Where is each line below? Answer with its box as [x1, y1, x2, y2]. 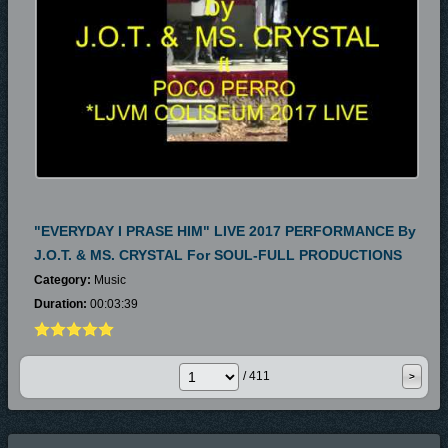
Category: [34, 273, 91, 287]
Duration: [34, 297, 87, 311]
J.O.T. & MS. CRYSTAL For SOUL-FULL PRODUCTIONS [34, 247, 402, 263]
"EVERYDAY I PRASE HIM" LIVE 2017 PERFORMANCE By [34, 223, 416, 239]
